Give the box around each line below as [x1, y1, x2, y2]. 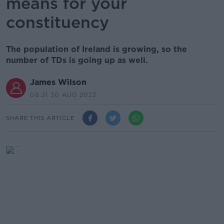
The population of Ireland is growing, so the [6, 44, 187, 54]
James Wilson [30, 77, 86, 87]
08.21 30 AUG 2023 [30, 91, 96, 98]
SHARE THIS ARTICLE [6, 114, 74, 121]
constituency [6, 12, 109, 32]
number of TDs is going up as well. [6, 55, 148, 65]
